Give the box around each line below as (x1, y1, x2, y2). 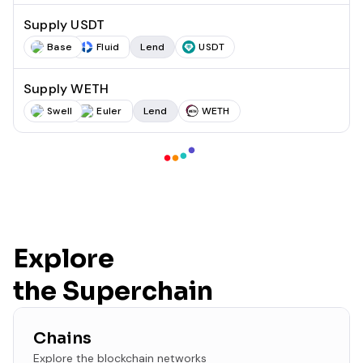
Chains (33, 328, 92, 348)
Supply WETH (23, 80, 109, 97)
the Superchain (13, 275, 213, 307)
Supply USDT (23, 16, 105, 33)
